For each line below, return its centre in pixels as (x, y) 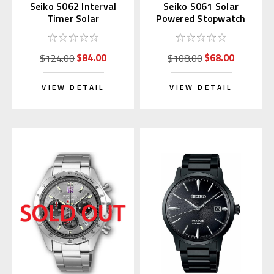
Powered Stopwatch (201, 19)
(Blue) (201, 31)
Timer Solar (73, 19)
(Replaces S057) (73, 43)
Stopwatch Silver (73, 31)
